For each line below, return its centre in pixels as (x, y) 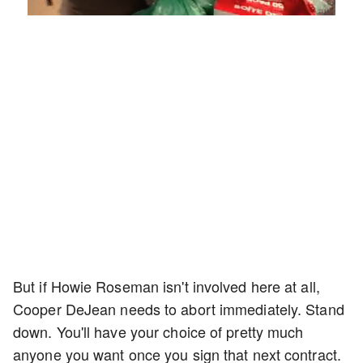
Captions (303, 6)
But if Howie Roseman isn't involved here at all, (167, 286)
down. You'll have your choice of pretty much (158, 331)
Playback (271, 6)
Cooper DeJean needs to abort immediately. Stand (179, 309)
